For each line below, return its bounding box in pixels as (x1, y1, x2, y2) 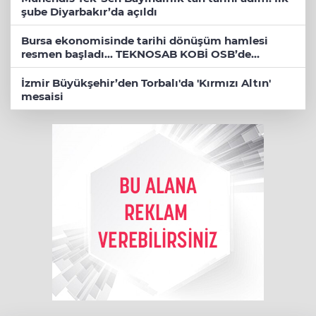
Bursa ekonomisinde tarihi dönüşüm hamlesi (21, 33, 268, 47)
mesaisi (21, 89, 63, 103)
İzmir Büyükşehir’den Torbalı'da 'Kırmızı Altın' (21, 75, 271, 90)
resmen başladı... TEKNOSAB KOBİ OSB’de (21, 47, 251, 61)
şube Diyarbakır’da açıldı (21, 4, 157, 18)
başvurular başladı (21, 60, 121, 74)
